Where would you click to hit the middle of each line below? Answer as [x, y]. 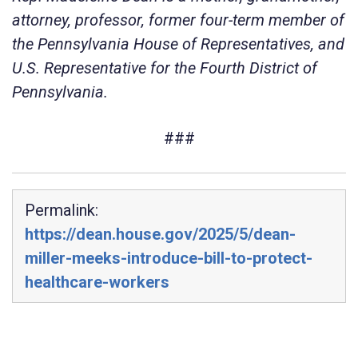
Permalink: [62, 210]
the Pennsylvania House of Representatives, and [178, 44]
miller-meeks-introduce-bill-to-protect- [169, 258]
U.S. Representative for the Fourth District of [165, 68]
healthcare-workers [97, 282]
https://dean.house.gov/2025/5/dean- [160, 234]
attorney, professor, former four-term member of [178, 20]
